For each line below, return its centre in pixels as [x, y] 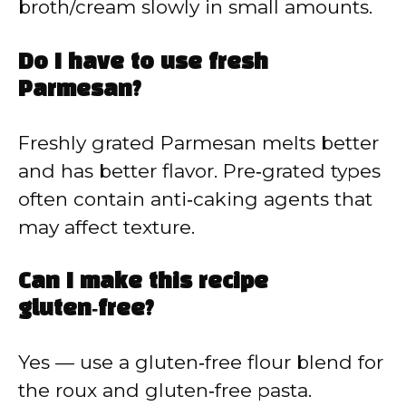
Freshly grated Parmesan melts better [198, 142]
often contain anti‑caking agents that [195, 198]
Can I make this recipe [143, 283]
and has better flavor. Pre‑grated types [199, 170]
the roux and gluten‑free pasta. [165, 391]
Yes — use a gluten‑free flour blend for [201, 362]
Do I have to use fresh [143, 63]
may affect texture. [106, 227]
